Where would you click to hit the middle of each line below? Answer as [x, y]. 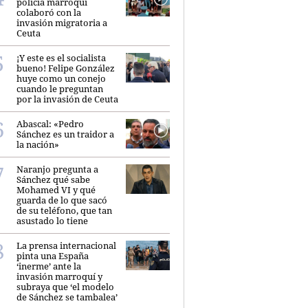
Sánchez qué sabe [53, 180]
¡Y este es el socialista [61, 58]
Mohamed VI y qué [56, 190]
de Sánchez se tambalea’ [67, 297]
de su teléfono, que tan [64, 211]
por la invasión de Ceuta [67, 99]
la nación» [38, 145]
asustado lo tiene [52, 221]
